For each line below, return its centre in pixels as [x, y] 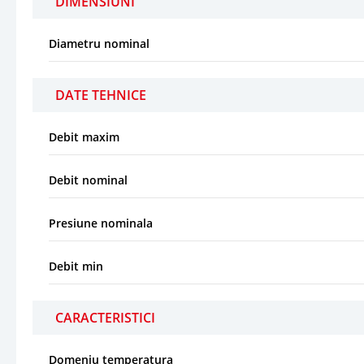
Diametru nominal [99, 43]
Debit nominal [88, 180]
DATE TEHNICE [101, 95]
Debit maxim [84, 136]
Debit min [76, 266]
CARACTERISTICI [105, 317]
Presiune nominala [101, 223]
